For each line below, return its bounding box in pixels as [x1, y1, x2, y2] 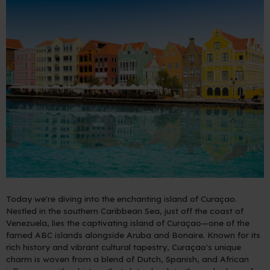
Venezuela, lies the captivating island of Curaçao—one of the [6, 217, 250, 228]
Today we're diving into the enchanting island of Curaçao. [6, 193, 237, 204]
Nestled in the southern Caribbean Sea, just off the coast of [6, 205, 243, 216]
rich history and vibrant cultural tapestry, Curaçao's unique [6, 241, 241, 252]
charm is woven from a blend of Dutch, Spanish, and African [6, 253, 249, 264]
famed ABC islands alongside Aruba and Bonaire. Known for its [6, 229, 260, 240]
